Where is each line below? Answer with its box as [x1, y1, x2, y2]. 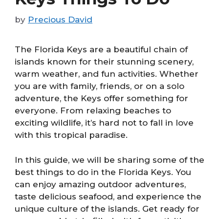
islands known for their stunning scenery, [15, 57, 194, 66]
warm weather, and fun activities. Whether [15, 69, 198, 79]
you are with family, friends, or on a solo [15, 81, 184, 91]
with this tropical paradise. [15, 130, 128, 140]
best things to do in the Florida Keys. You [15, 167, 191, 177]
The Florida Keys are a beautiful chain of [15, 44, 188, 54]
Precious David [28, 15, 92, 24]
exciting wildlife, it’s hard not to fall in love [15, 118, 194, 128]
